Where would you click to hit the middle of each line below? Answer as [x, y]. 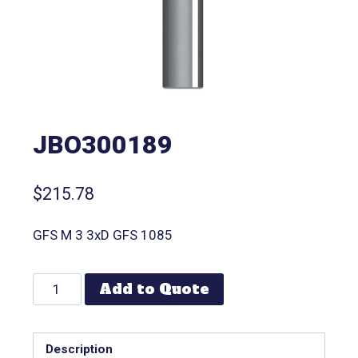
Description [79, 349]
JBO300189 [102, 144]
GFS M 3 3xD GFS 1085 [102, 235]
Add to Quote [155, 289]
